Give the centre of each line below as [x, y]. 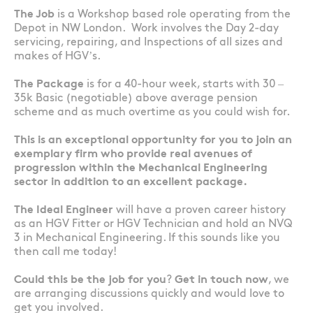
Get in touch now [221, 280]
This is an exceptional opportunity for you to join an [153, 140]
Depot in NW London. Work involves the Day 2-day [146, 29]
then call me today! [65, 252]
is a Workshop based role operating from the [173, 15]
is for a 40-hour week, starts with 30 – [184, 85]
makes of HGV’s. [57, 57]
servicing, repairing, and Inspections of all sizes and [148, 43]
